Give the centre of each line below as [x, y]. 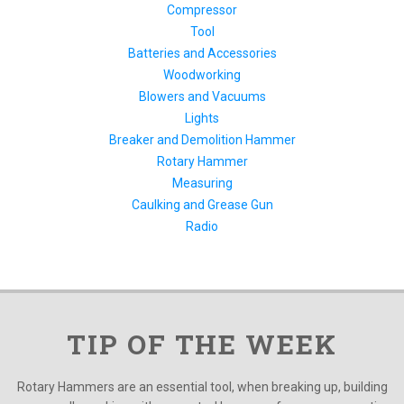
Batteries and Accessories [202, 54]
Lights [202, 119]
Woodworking [202, 75]
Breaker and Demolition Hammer [202, 140]
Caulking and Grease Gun [202, 205]
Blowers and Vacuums [202, 97]
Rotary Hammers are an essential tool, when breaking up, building [202, 387]
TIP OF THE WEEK [202, 344]
